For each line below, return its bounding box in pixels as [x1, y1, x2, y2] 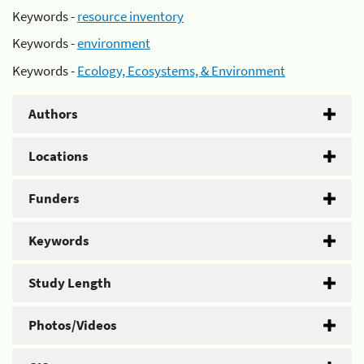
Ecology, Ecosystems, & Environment [77, 61, 285, 80]
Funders [28, 188, 80, 207]
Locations [28, 146, 89, 165]
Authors [28, 104, 78, 123]
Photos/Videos [28, 315, 117, 334]
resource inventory [77, 6, 184, 25]
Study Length [28, 273, 111, 292]
